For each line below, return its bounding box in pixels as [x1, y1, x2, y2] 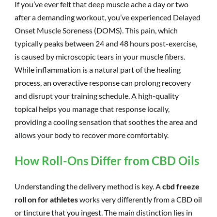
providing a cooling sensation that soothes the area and [15, 117, 198, 126]
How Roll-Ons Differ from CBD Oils [15, 153, 199, 168]
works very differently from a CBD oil [78, 194, 202, 204]
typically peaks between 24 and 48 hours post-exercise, [15, 38, 197, 48]
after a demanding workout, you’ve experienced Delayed [15, 12, 201, 22]
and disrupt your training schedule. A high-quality [15, 91, 179, 100]
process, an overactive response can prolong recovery [15, 77, 191, 87]
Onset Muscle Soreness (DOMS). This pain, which [15, 25, 178, 35]
